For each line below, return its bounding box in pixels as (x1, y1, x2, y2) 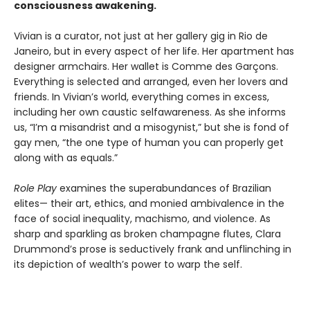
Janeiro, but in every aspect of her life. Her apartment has (14, 44, 294, 58)
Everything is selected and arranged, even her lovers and (14, 74, 288, 89)
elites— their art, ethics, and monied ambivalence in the (14, 196, 284, 210)
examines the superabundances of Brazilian (57, 181, 271, 195)
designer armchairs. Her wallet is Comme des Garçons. (14, 59, 278, 73)
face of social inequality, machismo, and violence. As (14, 211, 271, 226)
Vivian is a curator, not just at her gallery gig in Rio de (14, 28, 268, 43)
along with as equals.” (14, 150, 118, 165)
